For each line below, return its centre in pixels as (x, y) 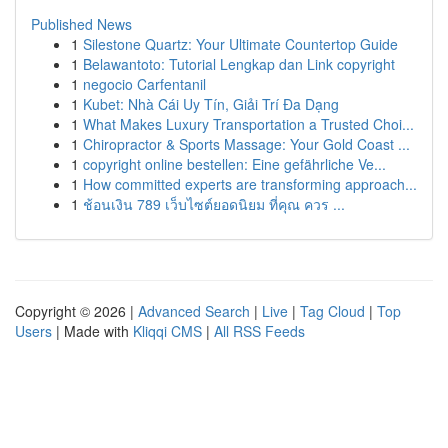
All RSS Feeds (259, 331)
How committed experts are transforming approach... (250, 184)
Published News (81, 24)
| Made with (92, 331)
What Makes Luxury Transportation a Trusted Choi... (248, 124)
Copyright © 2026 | (76, 311)
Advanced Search (194, 311)
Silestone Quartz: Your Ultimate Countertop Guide (240, 44)
